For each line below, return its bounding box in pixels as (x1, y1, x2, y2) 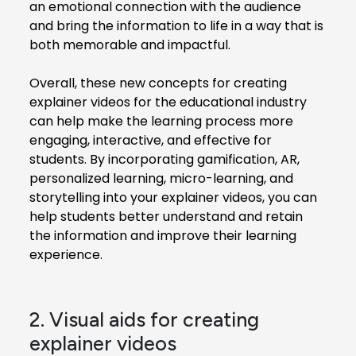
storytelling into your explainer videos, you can (29, 188, 317, 207)
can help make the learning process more (29, 111, 293, 130)
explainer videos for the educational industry (29, 92, 307, 111)
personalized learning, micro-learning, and (29, 168, 293, 188)
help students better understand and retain (29, 207, 303, 226)
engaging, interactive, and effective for (29, 130, 272, 149)
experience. (29, 245, 103, 264)
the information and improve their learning (29, 226, 296, 245)
